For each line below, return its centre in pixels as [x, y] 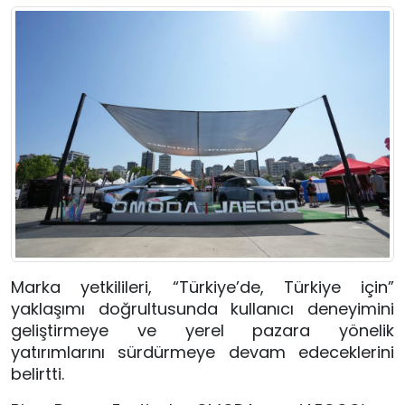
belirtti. [38, 374]
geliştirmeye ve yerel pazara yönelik [202, 331]
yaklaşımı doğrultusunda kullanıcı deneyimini [202, 309]
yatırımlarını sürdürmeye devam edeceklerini [202, 353]
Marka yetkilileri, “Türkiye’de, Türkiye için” [202, 287]
